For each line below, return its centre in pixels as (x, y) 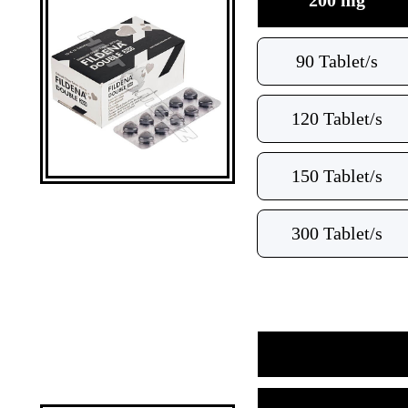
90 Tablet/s (337, 61)
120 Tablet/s (337, 118)
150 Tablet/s (337, 176)
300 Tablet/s (337, 233)
